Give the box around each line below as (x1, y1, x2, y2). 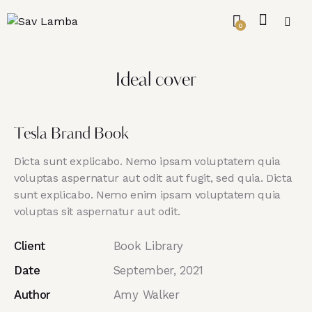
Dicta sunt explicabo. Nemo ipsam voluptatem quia (14, 155, 281, 169)
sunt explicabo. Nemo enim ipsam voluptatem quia (14, 188, 281, 202)
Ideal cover (116, 72, 196, 91)
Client (14, 239, 46, 253)
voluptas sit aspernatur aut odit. (14, 205, 180, 219)
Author (14, 288, 52, 302)
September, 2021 (113, 263, 203, 278)
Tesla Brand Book (14, 127, 129, 143)
